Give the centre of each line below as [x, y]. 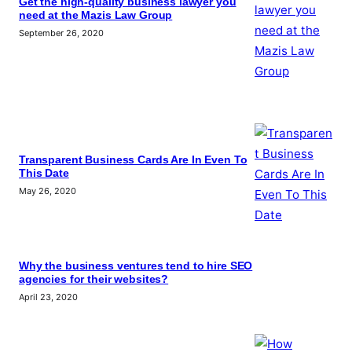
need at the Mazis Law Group [96, 16]
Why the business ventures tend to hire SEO [136, 266]
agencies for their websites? [94, 279]
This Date [44, 174]
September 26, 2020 [61, 33]
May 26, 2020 [48, 191]
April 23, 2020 [48, 297]
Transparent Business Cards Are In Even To [133, 160]
